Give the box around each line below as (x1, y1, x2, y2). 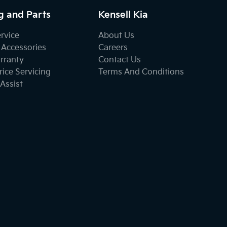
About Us (98, 31, 135, 41)
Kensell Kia (98, 10, 148, 20)
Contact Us (98, 55, 141, 65)
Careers (98, 43, 128, 53)
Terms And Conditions (98, 67, 184, 77)
